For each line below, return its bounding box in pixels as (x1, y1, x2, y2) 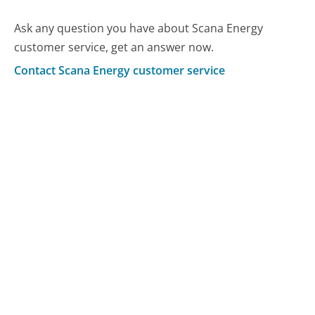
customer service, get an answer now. (14, 39, 214, 56)
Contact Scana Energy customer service (14, 62, 226, 78)
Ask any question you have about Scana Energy (14, 20, 264, 37)
